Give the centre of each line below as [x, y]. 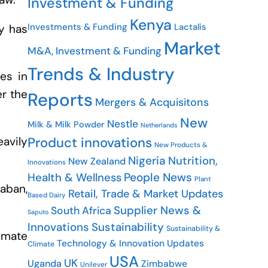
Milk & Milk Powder [66, 124]
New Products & [181, 145]
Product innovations [90, 143]
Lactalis [190, 27]
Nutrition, [193, 161]
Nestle [123, 124]
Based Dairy [47, 195]
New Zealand [97, 161]
